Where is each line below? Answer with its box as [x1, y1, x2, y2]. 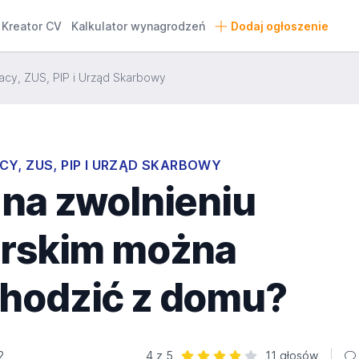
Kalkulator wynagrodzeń [71, 19, 206, 33]
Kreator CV [2, 19, 63, 33]
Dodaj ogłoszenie [230, 19, 329, 33]
